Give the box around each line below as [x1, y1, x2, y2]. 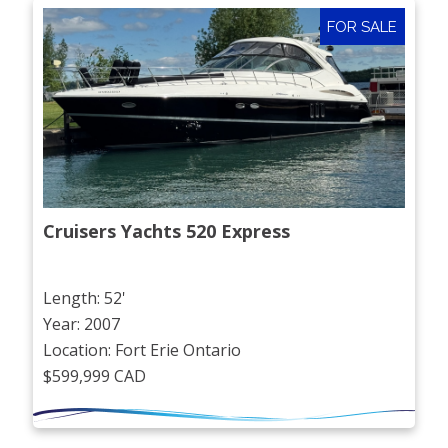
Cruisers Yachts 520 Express [43, 219, 291, 244]
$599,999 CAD [43, 364, 147, 387]
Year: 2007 [43, 312, 121, 335]
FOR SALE [327, 17, 398, 36]
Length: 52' [43, 286, 127, 309]
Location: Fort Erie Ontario [43, 338, 242, 361]
